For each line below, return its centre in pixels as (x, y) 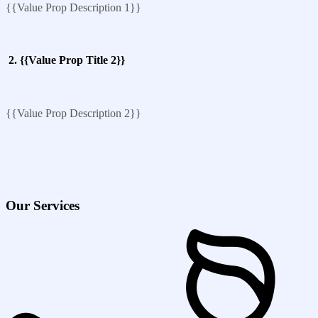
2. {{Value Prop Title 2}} (65, 60)
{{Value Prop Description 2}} (73, 113)
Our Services (43, 205)
